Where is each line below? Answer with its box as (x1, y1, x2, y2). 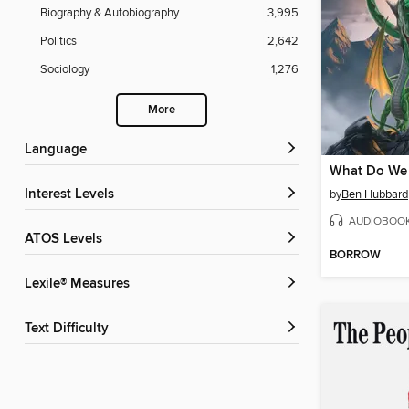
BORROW (330, 247, 381, 264)
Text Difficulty (31, 320, 109, 338)
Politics (40, 34, 77, 49)
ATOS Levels (33, 231, 102, 248)
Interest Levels (28, 186, 114, 204)
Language (32, 142, 87, 159)
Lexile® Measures (32, 276, 130, 293)
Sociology (40, 62, 89, 78)
